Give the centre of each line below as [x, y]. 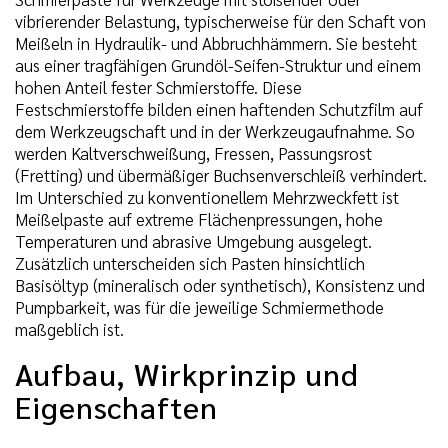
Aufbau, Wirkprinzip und [187, 373]
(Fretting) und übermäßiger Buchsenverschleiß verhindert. [221, 174]
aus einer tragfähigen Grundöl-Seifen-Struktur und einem [218, 64]
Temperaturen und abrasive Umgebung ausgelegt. [193, 240]
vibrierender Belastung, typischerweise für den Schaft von [220, 20]
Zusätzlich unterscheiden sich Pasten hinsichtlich [190, 262]
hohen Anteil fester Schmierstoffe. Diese [158, 86]
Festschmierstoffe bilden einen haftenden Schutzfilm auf [219, 108]
